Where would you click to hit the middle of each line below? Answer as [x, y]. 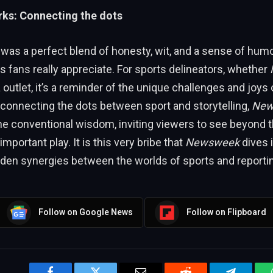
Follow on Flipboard [226, 212]
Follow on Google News [86, 212]
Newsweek [212, 142]
